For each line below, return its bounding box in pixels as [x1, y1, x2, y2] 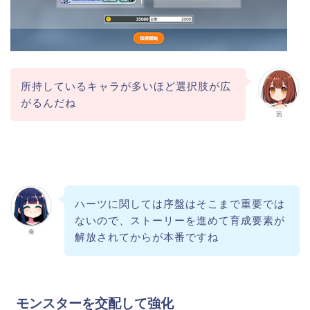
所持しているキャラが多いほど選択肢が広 [20, 80, 231, 92]
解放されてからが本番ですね [74, 231, 219, 244]
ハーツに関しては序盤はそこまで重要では [74, 198, 285, 210]
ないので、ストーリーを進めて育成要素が [74, 215, 285, 227]
